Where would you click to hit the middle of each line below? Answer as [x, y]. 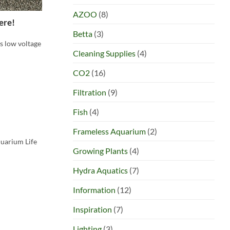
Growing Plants [100, 150]
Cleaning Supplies [104, 53]
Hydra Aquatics [100, 170]
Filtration [90, 92]
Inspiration [92, 209]
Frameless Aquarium [109, 131]
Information [94, 189]
